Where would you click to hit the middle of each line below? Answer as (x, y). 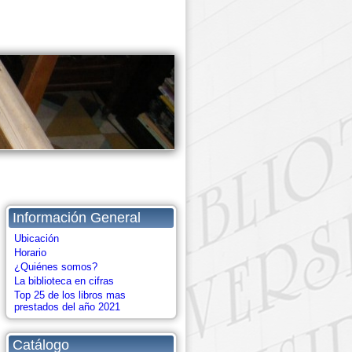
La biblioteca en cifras (64, 281)
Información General (77, 218)
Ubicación (37, 238)
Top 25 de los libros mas (70, 295)
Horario (30, 253)
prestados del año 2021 (67, 307)
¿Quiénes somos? (56, 267)
